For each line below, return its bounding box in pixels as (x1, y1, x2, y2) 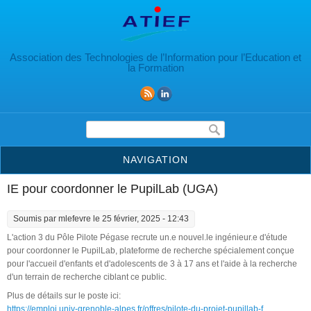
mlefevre (58, 213, 91, 224)
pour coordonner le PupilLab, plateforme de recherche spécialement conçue (7, 245, 294, 255)
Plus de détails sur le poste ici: (7, 290, 121, 301)
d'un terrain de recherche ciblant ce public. (7, 271, 167, 282)
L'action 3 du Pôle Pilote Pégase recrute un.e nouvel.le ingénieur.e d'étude (7, 232, 287, 242)
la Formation (127, 61, 184, 74)
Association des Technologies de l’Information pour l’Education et (10, 51, 301, 63)
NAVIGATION (123, 153, 188, 165)
